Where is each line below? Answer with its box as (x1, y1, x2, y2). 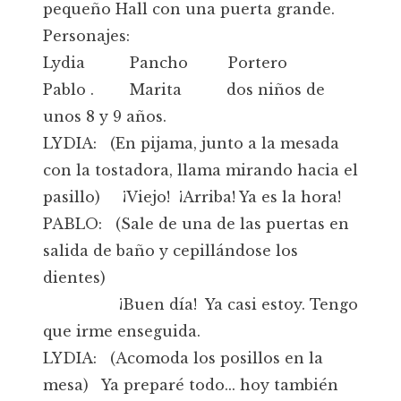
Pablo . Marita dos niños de (43, 81, 325, 98)
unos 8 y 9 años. (43, 107, 166, 125)
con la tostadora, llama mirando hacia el (43, 161, 358, 179)
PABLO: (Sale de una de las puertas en (43, 215, 349, 233)
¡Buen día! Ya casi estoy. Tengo (43, 295, 358, 313)
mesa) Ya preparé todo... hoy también (43, 376, 338, 394)
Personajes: (43, 27, 130, 45)
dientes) (43, 269, 106, 286)
